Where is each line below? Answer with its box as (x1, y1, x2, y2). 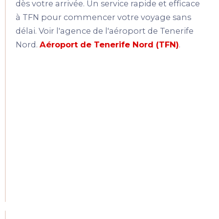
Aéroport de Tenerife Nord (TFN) (40, 40, 179, 50)
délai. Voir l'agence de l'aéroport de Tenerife (16, 26, 194, 36)
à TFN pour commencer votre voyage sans (16, 12, 191, 22)
